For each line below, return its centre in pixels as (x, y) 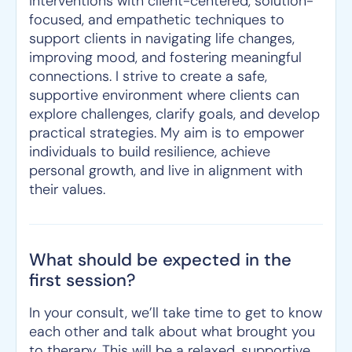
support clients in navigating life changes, (162, 38)
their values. (67, 189)
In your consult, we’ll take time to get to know (176, 313)
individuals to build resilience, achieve (150, 152)
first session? (82, 280)
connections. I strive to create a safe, (148, 76)
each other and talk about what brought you (172, 332)
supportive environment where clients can (164, 95)
